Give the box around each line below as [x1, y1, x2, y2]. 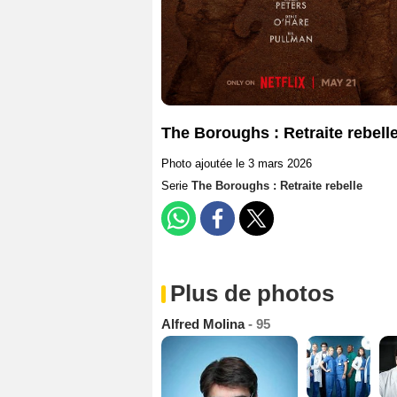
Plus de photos [170, 280, 334, 307]
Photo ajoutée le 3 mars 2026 [161, 157, 312, 171]
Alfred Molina [161, 316, 248, 332]
